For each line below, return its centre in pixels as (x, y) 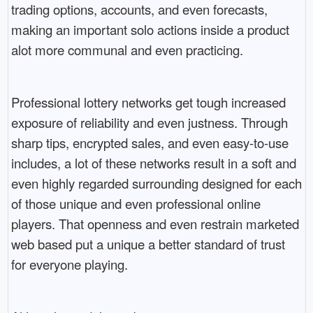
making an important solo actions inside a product (150, 30)
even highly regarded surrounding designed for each (156, 183)
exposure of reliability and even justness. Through (149, 123)
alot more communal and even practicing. (127, 50)
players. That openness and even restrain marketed (155, 224)
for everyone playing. (69, 264)
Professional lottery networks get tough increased (148, 102)
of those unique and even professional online (136, 204)
